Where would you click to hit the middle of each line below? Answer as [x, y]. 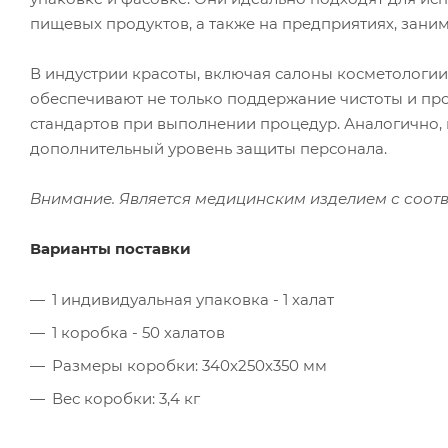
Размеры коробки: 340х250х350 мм [189, 365]
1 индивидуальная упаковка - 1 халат [193, 299]
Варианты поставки [110, 248]
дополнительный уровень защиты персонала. [208, 148]
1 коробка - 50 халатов [138, 332]
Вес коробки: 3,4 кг [126, 398]
